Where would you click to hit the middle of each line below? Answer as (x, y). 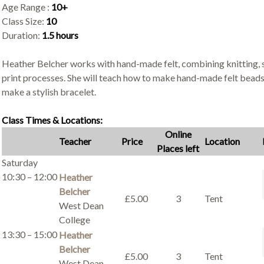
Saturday (19, 162)
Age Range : (26, 7)
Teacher (75, 141)
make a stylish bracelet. (49, 92)
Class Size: (24, 21)
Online (178, 134)
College (74, 220)
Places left (178, 148)
